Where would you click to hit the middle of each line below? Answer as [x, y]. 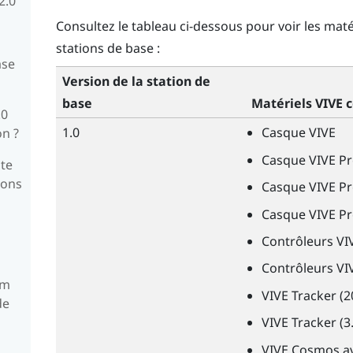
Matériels [283, 104]
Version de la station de [136, 82]
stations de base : [108, 48]
